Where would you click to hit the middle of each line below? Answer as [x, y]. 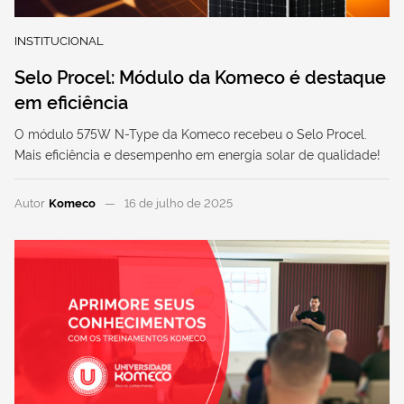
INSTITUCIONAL [59, 39]
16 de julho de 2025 [178, 202]
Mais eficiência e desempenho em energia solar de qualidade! [197, 153]
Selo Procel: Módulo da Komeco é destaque [200, 75]
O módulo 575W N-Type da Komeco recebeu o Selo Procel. [191, 133]
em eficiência [71, 101]
